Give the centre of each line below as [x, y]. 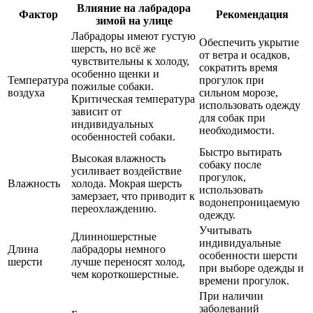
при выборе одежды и [252, 268]
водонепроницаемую [249, 203]
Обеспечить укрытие [249, 43]
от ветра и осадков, [245, 55]
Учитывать [225, 231]
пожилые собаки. [112, 87]
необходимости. [237, 131]
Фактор [38, 15]
